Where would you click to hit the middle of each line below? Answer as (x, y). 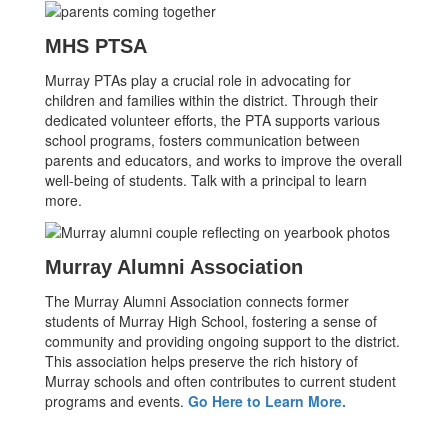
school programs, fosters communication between (202, 139)
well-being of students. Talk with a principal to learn (206, 179)
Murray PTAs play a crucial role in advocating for (198, 79)
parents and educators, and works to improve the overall (223, 159)
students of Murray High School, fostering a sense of (211, 321)
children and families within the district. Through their (211, 99)
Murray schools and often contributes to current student (220, 381)
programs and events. (116, 401)
